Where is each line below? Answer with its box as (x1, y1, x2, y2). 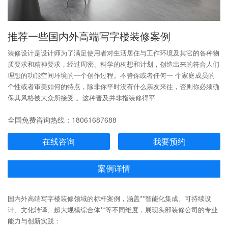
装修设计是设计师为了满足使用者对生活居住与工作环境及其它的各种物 (8, 48, 219, 58)
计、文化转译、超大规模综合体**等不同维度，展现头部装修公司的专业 (8, 205, 218, 215)
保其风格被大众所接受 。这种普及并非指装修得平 (8, 93, 155, 103)
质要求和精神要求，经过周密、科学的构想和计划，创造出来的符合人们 (8, 59, 219, 69)
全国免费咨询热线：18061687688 (8, 115, 117, 125)
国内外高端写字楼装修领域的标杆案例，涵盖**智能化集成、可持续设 (8, 193, 211, 204)
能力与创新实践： (8, 216, 61, 226)
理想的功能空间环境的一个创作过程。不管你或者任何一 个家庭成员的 (8, 70, 215, 80)
